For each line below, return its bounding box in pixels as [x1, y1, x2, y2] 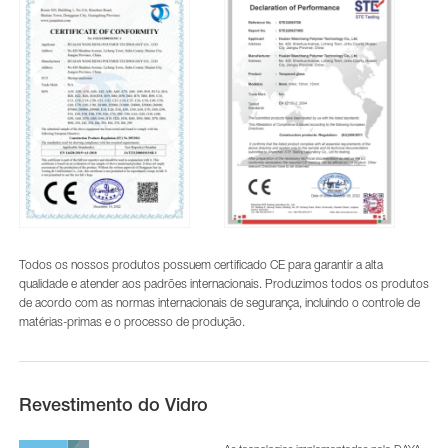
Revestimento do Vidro [18, 398, 208, 415]
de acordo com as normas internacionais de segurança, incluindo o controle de [18, 295, 420, 311]
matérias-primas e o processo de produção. [18, 314, 245, 330]
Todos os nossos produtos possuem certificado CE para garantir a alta [18, 257, 383, 273]
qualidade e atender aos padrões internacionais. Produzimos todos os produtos [18, 276, 429, 292]
